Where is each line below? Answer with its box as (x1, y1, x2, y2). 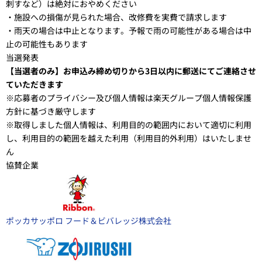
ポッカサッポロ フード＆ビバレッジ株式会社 (6, 214, 171, 226)
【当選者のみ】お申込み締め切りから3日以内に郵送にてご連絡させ (6, 64, 256, 77)
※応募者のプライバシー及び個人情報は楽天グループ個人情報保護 (6, 91, 251, 104)
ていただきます (6, 78, 63, 90)
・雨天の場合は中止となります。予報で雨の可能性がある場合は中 (6, 24, 251, 36)
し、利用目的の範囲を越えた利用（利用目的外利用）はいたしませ (6, 132, 251, 144)
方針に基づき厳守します (6, 105, 96, 117)
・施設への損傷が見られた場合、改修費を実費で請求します (6, 11, 227, 23)
